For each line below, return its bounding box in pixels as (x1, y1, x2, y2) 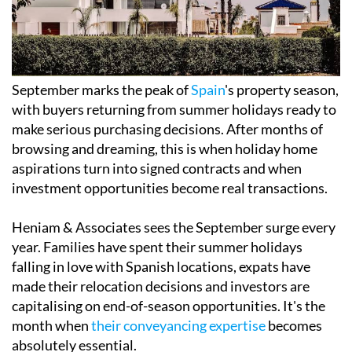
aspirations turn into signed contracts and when (12, 159, 302, 178)
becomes (266, 317, 322, 335)
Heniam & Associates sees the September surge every (12, 218, 335, 236)
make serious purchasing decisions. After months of (12, 120, 323, 138)
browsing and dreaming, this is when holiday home (12, 140, 317, 158)
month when (12, 317, 91, 335)
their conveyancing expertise (91, 317, 266, 335)
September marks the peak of (12, 81, 191, 99)
